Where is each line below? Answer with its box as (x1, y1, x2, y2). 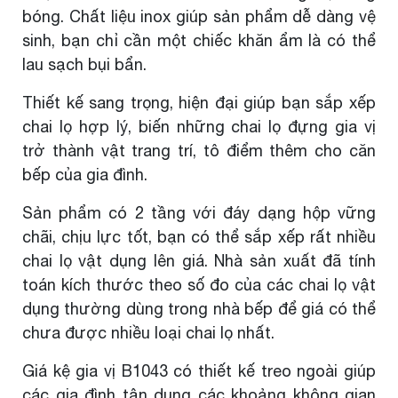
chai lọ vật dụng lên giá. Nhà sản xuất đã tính (22, 251, 376, 270)
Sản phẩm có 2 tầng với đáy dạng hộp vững (22, 203, 376, 222)
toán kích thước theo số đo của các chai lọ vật (22, 275, 376, 294)
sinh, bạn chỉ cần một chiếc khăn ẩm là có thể (22, 31, 376, 50)
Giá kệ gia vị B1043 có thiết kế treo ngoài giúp (22, 362, 376, 380)
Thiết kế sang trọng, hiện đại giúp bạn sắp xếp (22, 93, 376, 112)
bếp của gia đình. (22, 165, 147, 184)
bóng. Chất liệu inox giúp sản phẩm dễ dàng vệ (22, 7, 376, 26)
